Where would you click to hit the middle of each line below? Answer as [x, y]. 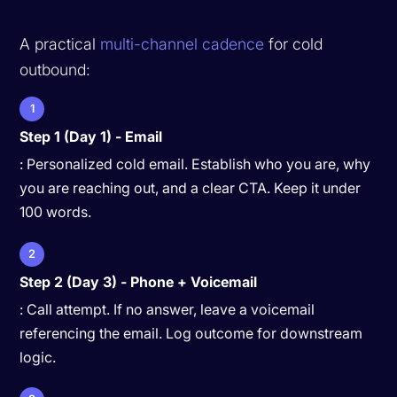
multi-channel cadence [183, 43]
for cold [294, 43]
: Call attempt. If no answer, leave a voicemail [167, 309]
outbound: [55, 69]
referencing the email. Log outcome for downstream [191, 333]
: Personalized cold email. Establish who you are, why [195, 163]
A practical [60, 43]
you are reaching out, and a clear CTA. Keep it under [191, 187]
